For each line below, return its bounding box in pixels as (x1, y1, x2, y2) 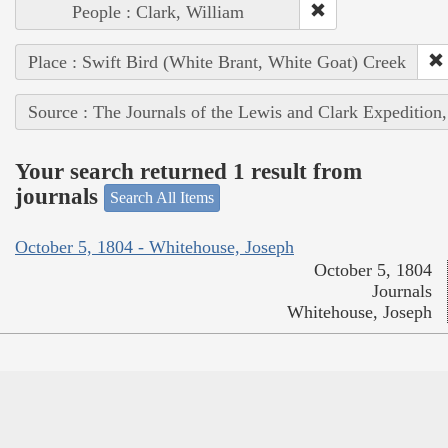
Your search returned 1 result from (15, 158, 362, 184)
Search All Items (110, 189, 214, 207)
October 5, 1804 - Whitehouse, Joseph (15, 236, 294, 257)
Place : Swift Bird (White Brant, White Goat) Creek (28, 52, 406, 73)
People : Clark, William (72, 2, 244, 23)
